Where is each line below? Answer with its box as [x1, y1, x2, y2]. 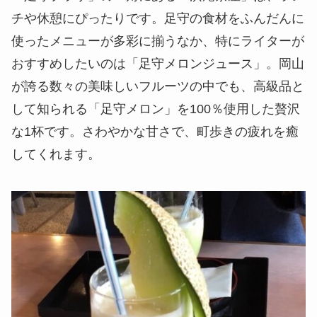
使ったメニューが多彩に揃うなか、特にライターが [11, 34, 304, 49]
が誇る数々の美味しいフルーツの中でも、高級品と [11, 79, 304, 94]
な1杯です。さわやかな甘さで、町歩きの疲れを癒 [11, 125, 299, 139]
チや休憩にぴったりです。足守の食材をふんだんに [11, 11, 304, 26]
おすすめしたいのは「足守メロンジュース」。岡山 [11, 57, 304, 71]
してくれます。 [11, 147, 100, 162]
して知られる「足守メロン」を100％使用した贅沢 [11, 102, 300, 117]
